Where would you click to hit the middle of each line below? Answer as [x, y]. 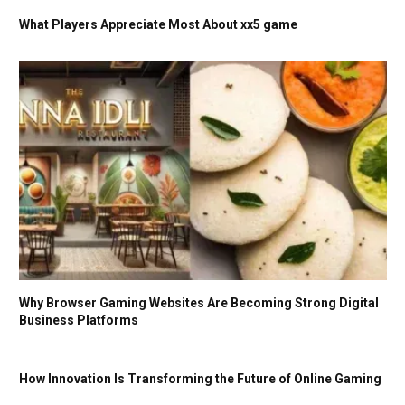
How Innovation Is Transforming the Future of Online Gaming [200, 378]
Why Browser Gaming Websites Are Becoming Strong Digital [199, 302]
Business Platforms [79, 320]
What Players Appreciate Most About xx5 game [158, 25]
